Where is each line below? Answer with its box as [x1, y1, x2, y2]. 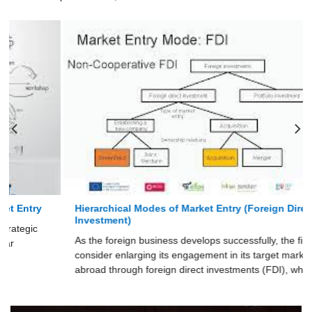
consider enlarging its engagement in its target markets [22, 249, 265, 260]
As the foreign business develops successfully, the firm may [22, 235, 283, 246]
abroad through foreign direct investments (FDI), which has [22, 264, 282, 275]
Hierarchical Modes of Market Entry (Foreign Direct [22, 203, 263, 214]
